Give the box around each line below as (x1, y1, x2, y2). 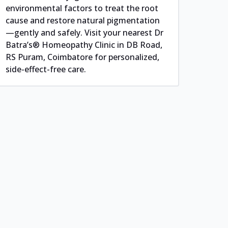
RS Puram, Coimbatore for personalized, (6, 51, 160, 63)
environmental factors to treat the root (6, 2, 159, 14)
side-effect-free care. (6, 63, 87, 75)
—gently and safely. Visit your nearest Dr (6, 26, 164, 38)
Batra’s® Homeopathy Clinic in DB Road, (6, 39, 163, 50)
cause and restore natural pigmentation (6, 14, 160, 26)
